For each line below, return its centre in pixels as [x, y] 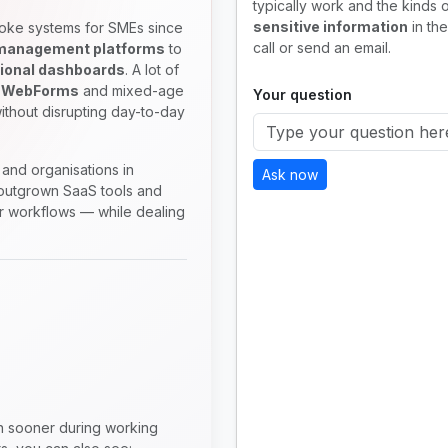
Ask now [290, 174]
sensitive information [330, 26]
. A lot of [152, 69]
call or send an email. [322, 47]
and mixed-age [131, 90]
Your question [302, 94]
